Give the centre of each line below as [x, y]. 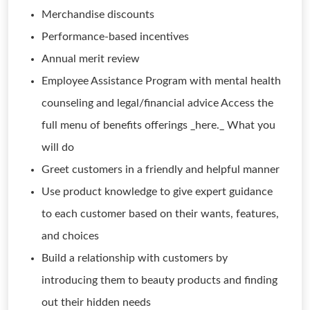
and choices [70, 236]
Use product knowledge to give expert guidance [157, 192]
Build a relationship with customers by [135, 258]
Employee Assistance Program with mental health [161, 81]
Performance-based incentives [115, 37]
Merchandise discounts [98, 15]
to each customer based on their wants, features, [160, 214]
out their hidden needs [96, 302]
